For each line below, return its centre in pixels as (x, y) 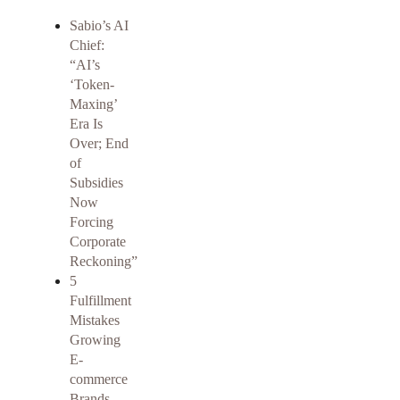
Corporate (98, 242)
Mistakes (95, 321)
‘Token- (92, 85)
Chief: (87, 46)
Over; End (99, 144)
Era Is (86, 124)
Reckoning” (104, 262)
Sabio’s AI (99, 26)
